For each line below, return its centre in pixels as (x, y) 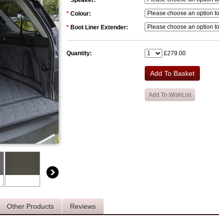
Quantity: (79, 53)
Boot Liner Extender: (99, 27)
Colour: (81, 14)
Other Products (30, 206)
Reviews (83, 206)
